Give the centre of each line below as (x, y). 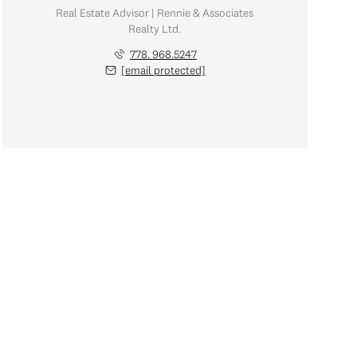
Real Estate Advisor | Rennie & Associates (155, 12)
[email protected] (163, 70)
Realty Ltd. (155, 28)
